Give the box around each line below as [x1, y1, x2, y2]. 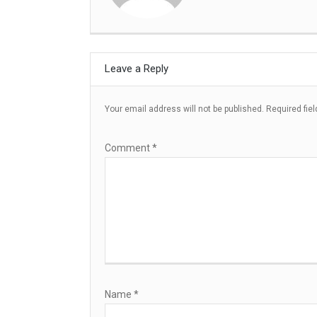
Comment [105, 142, 152, 154]
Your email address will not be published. [105, 104, 264, 115]
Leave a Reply [105, 62, 168, 76]
